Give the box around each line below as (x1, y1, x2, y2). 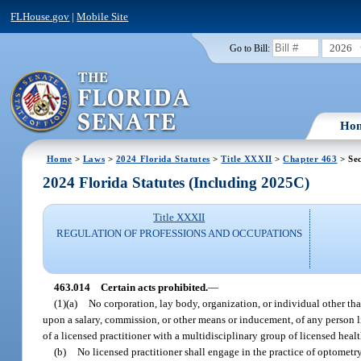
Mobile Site (77, 10, 129, 23)
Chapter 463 (283, 153, 338, 164)
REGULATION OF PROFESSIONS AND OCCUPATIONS (56, 227, 302, 240)
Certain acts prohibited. (100, 280, 208, 293)
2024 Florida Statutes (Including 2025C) (43, 174, 310, 192)
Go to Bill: (229, 43, 270, 53)
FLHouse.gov (10, 10, 70, 23)
